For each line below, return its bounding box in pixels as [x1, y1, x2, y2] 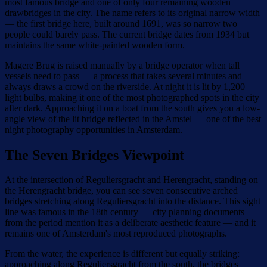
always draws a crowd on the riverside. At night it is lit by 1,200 [5, 81, 245, 92]
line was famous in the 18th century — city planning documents [5, 207, 244, 218]
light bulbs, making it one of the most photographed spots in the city [5, 92, 259, 103]
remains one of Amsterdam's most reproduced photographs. [5, 228, 227, 239]
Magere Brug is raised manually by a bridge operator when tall [5, 60, 240, 70]
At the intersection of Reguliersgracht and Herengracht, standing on [5, 175, 258, 185]
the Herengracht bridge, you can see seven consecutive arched [5, 185, 238, 196]
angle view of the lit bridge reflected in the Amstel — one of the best [5, 113, 261, 124]
